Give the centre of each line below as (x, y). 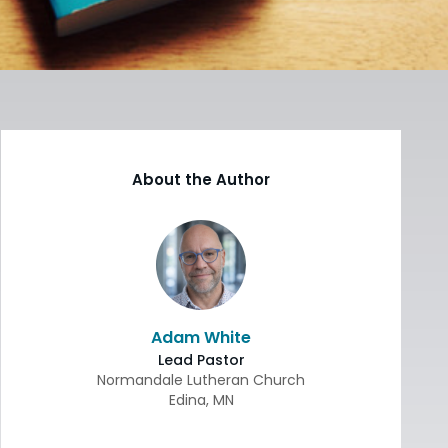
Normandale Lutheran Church (201, 380)
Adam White (201, 337)
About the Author (201, 179)
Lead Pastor (201, 360)
